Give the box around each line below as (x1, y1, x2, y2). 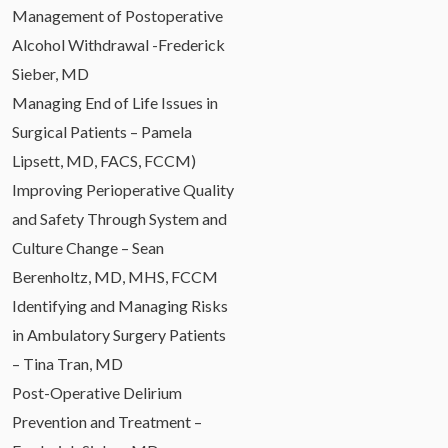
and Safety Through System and (12, 208, 227, 228)
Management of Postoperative (12, 5, 223, 25)
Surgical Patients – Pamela (12, 121, 192, 141)
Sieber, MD (12, 63, 89, 83)
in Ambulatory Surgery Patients (12, 324, 226, 344)
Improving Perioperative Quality (12, 179, 234, 199)
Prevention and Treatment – (12, 411, 202, 431)
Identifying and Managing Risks (12, 295, 228, 315)
